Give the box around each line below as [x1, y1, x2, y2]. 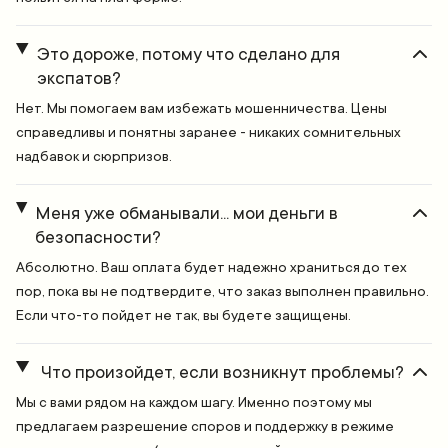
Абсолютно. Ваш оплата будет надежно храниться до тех [16, 259, 407, 276]
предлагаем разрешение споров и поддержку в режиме [16, 418, 394, 435]
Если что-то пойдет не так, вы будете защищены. [16, 307, 351, 324]
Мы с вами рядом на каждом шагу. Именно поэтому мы [16, 394, 372, 411]
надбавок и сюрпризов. [16, 148, 172, 165]
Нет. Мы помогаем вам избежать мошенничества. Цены [16, 100, 387, 117]
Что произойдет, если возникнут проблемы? [41, 362, 405, 383]
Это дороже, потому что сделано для [36, 44, 340, 65]
